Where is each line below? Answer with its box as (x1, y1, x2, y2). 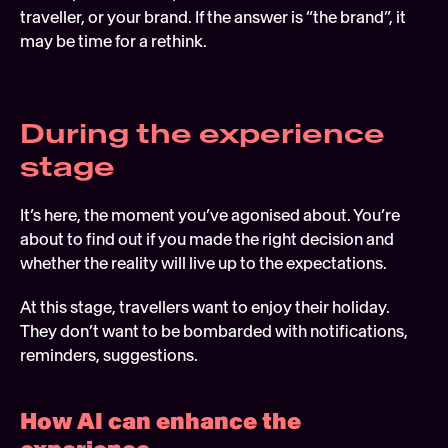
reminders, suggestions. (20, 344, 204, 365)
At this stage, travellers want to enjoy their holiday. (20, 296, 390, 317)
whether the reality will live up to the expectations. (20, 252, 387, 273)
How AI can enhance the (20, 406, 301, 435)
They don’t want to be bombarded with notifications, (20, 320, 408, 341)
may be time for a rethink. (20, 30, 210, 51)
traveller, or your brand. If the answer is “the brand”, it (20, 6, 406, 27)
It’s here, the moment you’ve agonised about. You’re (20, 204, 400, 225)
